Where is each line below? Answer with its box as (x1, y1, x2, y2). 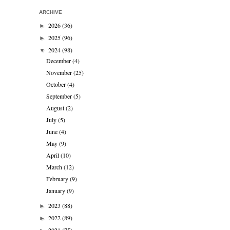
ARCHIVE (39, 9, 62, 15)
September (46, 92, 74, 101)
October (46, 80, 68, 89)
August (46, 104, 66, 112)
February (46, 175, 70, 183)
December (46, 56, 73, 65)
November (46, 68, 74, 77)
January (46, 186, 67, 195)
